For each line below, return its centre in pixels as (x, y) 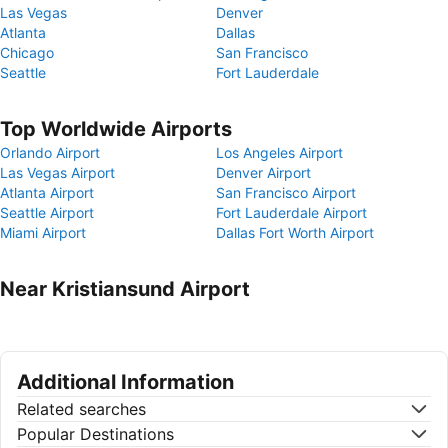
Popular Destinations (95, 434)
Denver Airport (263, 172)
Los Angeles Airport (279, 152)
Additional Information (125, 382)
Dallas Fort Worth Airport (295, 232)
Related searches (81, 409)
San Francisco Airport (286, 192)
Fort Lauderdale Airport (291, 212)
